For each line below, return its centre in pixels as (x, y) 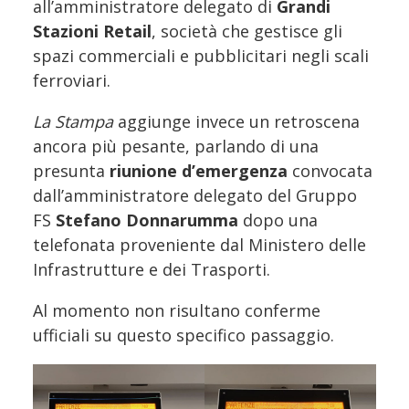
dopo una (278, 220)
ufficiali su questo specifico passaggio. (184, 335)
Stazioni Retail (92, 31)
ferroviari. (72, 80)
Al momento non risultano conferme (177, 310)
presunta (71, 170)
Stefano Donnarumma (147, 220)
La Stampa (73, 121)
